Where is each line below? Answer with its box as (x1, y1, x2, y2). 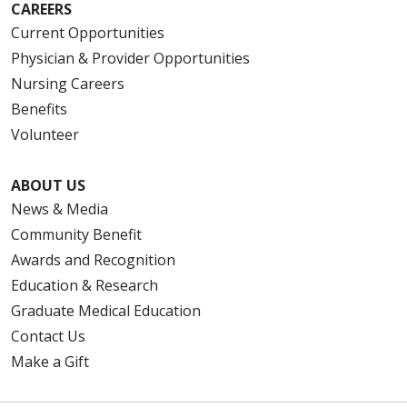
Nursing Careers (11, 73, 124, 94)
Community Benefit (11, 223, 142, 244)
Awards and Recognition (11, 249, 175, 270)
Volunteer (11, 124, 79, 144)
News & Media (11, 198, 108, 219)
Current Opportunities (11, 22, 164, 43)
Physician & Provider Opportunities (11, 47, 250, 68)
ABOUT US (11, 174, 85, 195)
